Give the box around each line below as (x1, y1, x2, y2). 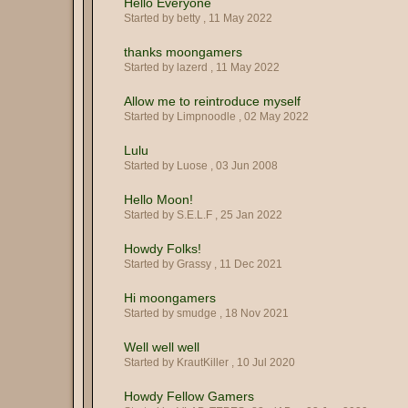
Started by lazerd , (124, 61, 216, 74)
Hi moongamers (124, 291, 216, 305)
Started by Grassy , (124, 258, 219, 270)
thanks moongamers (124, 45, 242, 59)
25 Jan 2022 (220, 209, 282, 221)
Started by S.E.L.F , (124, 209, 220, 221)
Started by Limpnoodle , (124, 110, 244, 123)
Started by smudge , (124, 307, 225, 320)
